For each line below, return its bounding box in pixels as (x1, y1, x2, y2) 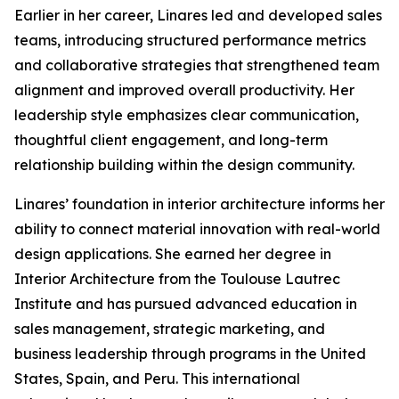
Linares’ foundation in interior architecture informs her (14, 195, 385, 213)
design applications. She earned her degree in (14, 245, 331, 263)
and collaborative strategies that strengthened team (14, 56, 379, 74)
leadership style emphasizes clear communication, (14, 106, 359, 124)
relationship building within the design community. (14, 156, 354, 174)
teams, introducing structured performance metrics (14, 31, 366, 49)
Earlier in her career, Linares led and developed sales (14, 6, 382, 24)
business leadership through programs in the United (14, 345, 366, 362)
